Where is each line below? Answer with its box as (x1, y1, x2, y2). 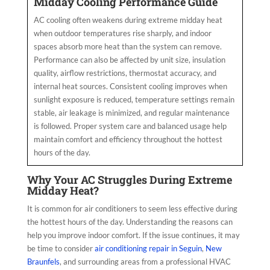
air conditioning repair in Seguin (94, 243, 202, 254)
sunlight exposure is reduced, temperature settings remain (33, 95, 234, 105)
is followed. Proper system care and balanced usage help (33, 121, 227, 131)
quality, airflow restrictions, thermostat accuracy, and (33, 68, 216, 78)
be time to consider (27, 243, 95, 254)
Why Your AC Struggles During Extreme (27, 172, 232, 187)
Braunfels (27, 257, 60, 267)
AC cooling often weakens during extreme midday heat (33, 15, 222, 25)
